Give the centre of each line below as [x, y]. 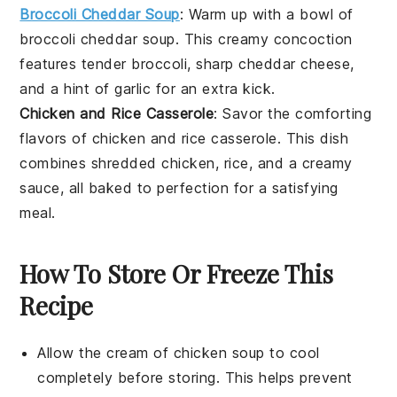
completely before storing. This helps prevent [195, 378]
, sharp [213, 64]
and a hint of [67, 89]
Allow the [72, 353]
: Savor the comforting [293, 114]
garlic [133, 89]
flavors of [56, 139]
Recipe [57, 306]
